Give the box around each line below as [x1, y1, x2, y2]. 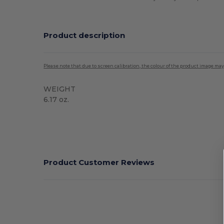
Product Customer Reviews [43, 157, 155, 167]
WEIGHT [43, 84, 76, 93]
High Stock [46, 112, 76, 119]
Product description [43, 30, 125, 40]
